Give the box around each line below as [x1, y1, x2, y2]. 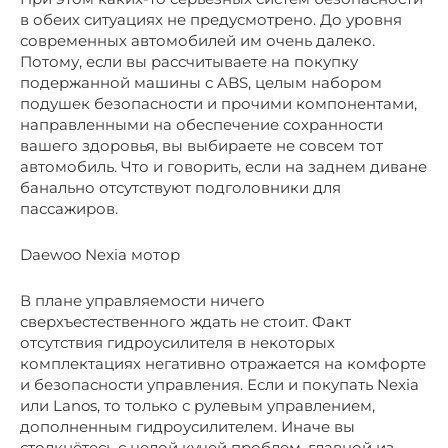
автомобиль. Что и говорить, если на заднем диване [20, 156, 427, 176]
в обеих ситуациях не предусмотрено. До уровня [20, 9, 402, 29]
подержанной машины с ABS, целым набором [20, 72, 382, 92]
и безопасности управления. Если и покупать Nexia [20, 374, 419, 394]
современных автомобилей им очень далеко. [20, 30, 375, 50]
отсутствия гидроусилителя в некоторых [20, 332, 335, 352]
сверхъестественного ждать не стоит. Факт [20, 311, 351, 331]
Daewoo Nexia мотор [20, 244, 180, 264]
